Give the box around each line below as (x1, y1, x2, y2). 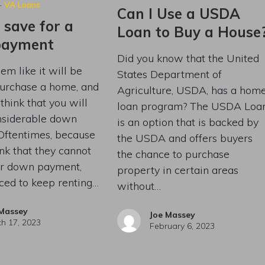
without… (117, 179, 161, 193)
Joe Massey (149, 209, 195, 220)
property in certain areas (117, 163, 238, 177)
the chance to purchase (117, 147, 230, 161)
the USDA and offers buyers (117, 131, 253, 145)
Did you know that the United (117, 51, 259, 65)
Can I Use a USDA (117, 4, 240, 22)
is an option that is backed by (117, 115, 258, 129)
